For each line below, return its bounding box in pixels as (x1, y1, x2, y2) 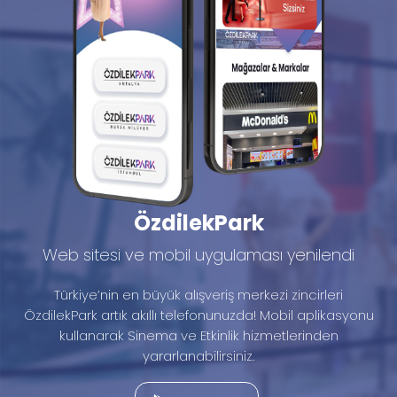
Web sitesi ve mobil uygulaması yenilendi (43, 243, 354, 266)
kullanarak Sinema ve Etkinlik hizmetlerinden (58, 325, 339, 345)
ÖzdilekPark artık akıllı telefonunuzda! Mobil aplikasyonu (23, 305, 374, 324)
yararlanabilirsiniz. (143, 346, 254, 365)
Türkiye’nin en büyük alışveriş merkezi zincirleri (54, 284, 343, 304)
